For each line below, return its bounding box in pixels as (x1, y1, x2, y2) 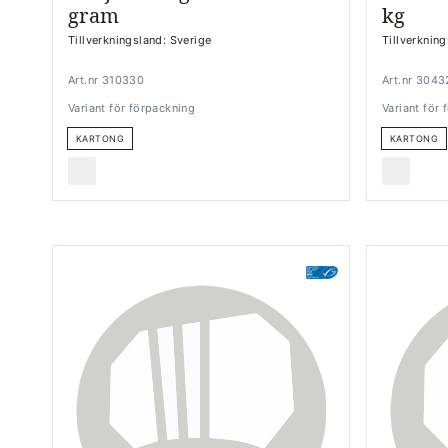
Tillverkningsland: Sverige (68, 33, 212, 47)
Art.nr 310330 (68, 73, 145, 87)
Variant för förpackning (68, 101, 196, 115)
